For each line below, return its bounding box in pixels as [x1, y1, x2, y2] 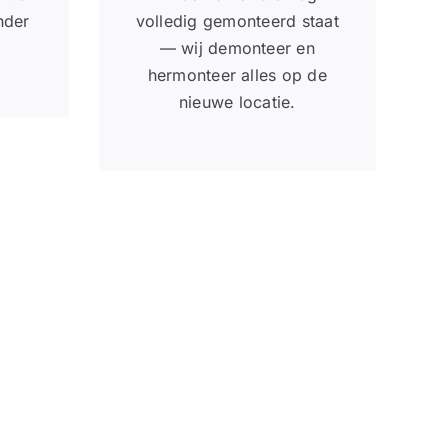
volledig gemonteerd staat [135, 10, 339, 31]
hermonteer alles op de [147, 64, 327, 85]
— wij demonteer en [159, 37, 315, 58]
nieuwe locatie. [178, 91, 296, 112]
